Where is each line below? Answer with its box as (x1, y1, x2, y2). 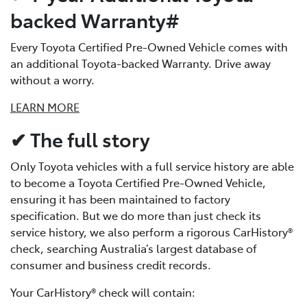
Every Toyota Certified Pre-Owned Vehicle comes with (10, 39, 288, 55)
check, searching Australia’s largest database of (10, 241, 257, 256)
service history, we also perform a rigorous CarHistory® (10, 224, 293, 240)
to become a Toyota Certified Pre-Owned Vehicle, (10, 175, 266, 191)
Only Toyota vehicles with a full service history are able (10, 158, 294, 174)
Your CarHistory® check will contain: (10, 284, 195, 300)
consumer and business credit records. (10, 257, 211, 273)
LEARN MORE (10, 99, 79, 115)
